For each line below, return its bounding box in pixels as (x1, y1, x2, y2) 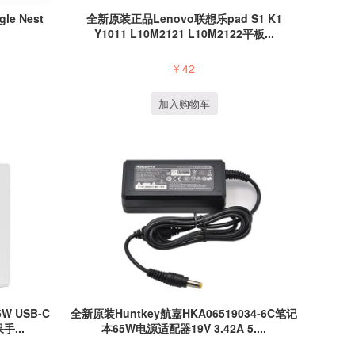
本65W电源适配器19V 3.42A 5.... (101, 319, 267, 336)
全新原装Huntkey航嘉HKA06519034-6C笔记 (71, 304, 298, 321)
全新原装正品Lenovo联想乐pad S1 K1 (86, 10, 282, 27)
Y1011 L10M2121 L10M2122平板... (94, 25, 274, 42)
